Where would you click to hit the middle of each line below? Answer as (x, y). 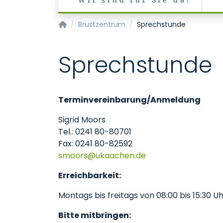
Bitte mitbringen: (95, 215)
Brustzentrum (102, 24)
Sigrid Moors (82, 120)
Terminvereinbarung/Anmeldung (129, 100)
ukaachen (115, 156)
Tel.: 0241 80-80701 (95, 132)
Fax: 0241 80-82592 (95, 144)
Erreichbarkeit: (90, 175)
